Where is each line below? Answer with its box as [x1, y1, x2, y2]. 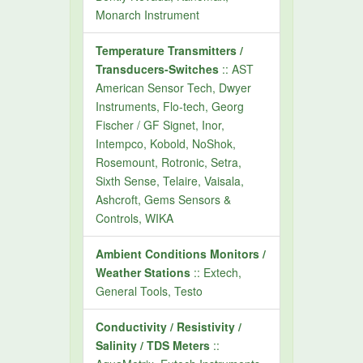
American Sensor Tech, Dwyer [96, 79, 252, 96]
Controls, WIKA [96, 210, 174, 226]
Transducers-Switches [96, 61, 220, 77]
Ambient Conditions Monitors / [96, 246, 267, 262]
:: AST [219, 61, 254, 77]
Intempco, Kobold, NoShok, [96, 135, 237, 152]
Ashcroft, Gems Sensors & [96, 191, 232, 207]
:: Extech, [190, 264, 242, 280]
